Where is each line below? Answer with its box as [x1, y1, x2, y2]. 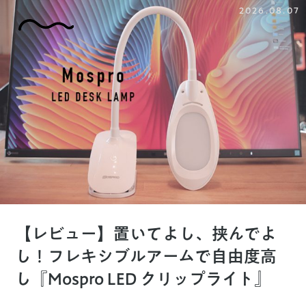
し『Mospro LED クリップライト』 [15, 270, 271, 288]
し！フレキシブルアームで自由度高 [15, 248, 277, 265]
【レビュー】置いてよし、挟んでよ [15, 225, 277, 242]
